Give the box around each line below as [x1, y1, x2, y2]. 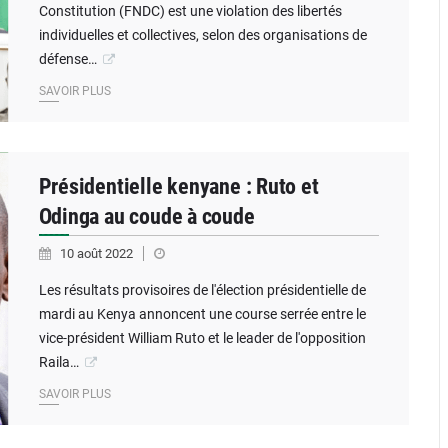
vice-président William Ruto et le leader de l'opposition [38, 330, 366, 346]
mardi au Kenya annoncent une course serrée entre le [38, 306, 366, 322]
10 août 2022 [59, 246, 136, 261]
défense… [38, 51, 97, 67]
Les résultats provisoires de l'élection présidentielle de [38, 282, 366, 298]
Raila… [38, 354, 79, 370]
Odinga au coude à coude [38, 204, 255, 229]
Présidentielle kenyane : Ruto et [38, 174, 319, 199]
